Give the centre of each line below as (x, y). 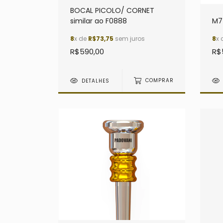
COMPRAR (159, 81)
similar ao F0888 (99, 21)
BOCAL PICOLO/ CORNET (112, 10)
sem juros (129, 38)
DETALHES (96, 81)
